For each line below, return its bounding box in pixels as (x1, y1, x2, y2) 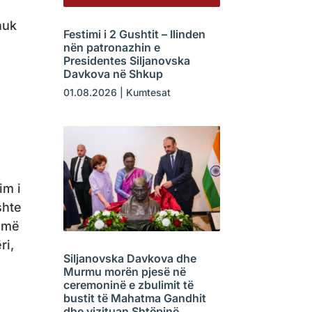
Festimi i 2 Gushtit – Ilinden (63, 27, 205, 42)
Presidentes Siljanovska (63, 54, 190, 68)
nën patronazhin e (63, 40, 160, 55)
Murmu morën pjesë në (63, 264, 186, 279)
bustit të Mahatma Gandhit (63, 290, 206, 305)
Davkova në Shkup (63, 67, 163, 81)
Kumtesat (125, 86, 171, 99)
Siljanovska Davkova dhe (63, 251, 196, 265)
